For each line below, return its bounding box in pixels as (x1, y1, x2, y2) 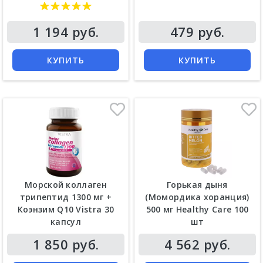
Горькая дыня (167, 179, 228, 191)
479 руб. (170, 22, 225, 41)
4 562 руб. (164, 235, 231, 254)
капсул (50, 216, 81, 228)
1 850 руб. (32, 235, 99, 254)
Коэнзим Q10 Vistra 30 (17, 204, 114, 215)
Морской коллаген (25, 179, 107, 191)
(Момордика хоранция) (145, 191, 249, 203)
